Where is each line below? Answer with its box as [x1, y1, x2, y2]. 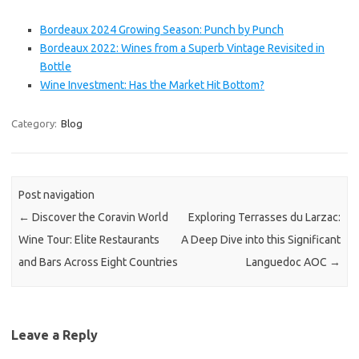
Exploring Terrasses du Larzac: [188, 211, 341, 224]
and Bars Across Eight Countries [18, 256, 179, 269]
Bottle [40, 60, 71, 73]
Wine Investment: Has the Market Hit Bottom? [40, 79, 264, 91]
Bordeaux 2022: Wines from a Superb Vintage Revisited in [40, 42, 325, 54]
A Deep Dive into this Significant [180, 233, 341, 247]
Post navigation [18, 188, 95, 202]
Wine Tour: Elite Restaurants [18, 233, 160, 247]
